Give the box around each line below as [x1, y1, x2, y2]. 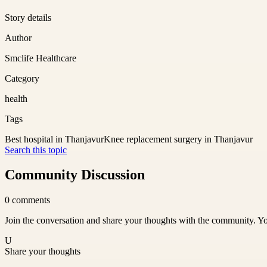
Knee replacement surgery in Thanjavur [104, 133, 253, 144]
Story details [5, 12, 51, 23]
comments [12, 195, 50, 206]
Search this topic [5, 144, 67, 155]
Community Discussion [5, 167, 145, 183]
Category [5, 73, 39, 83]
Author [5, 32, 32, 43]
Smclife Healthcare [5, 52, 76, 63]
